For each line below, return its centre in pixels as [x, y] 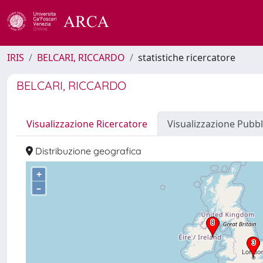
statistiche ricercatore [187, 58]
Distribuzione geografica [87, 151]
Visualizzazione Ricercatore [87, 124]
